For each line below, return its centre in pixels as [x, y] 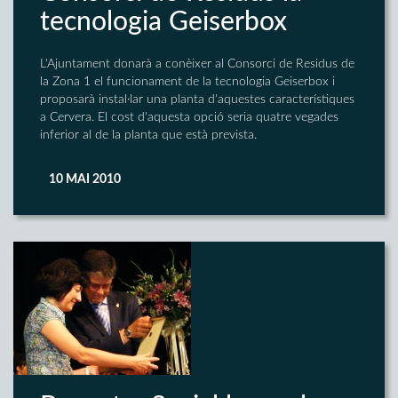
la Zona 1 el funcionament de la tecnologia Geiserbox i [187, 82]
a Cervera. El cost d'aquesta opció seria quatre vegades [189, 117]
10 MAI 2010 [85, 179]
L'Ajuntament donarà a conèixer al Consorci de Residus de [197, 64]
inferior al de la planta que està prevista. [148, 135]
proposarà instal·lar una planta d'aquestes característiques [197, 99]
